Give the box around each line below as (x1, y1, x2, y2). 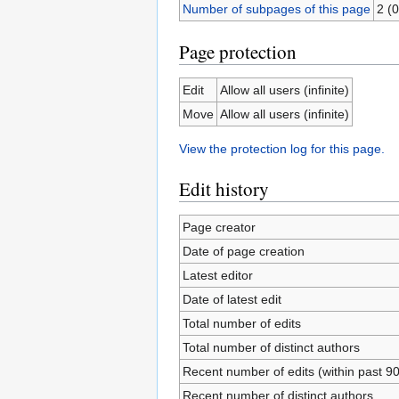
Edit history (179, 176, 269, 201)
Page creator (182, 220, 256, 234)
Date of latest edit (182, 292, 281, 306)
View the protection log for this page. (179, 142, 385, 156)
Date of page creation (182, 244, 305, 258)
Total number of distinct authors (182, 340, 360, 354)
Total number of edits (182, 316, 301, 330)
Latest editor (182, 268, 253, 282)
